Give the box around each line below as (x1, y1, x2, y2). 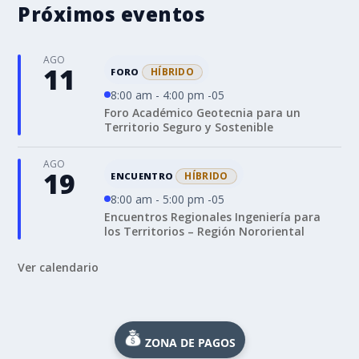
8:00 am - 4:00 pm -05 (111, 87, 225, 103)
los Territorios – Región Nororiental (104, 223, 305, 239)
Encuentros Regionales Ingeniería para (104, 208, 321, 224)
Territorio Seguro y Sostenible (104, 119, 274, 135)
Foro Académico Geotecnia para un (104, 104, 301, 120)
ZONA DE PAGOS (144, 334, 236, 350)
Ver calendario (18, 259, 99, 275)
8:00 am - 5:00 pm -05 (111, 191, 225, 207)
